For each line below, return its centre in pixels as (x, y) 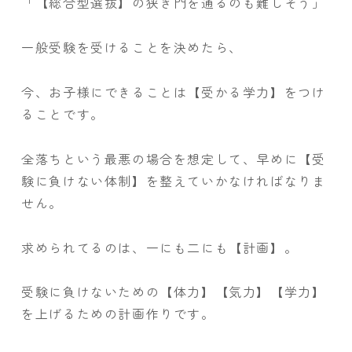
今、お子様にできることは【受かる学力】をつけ (174, 92)
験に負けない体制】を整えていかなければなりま (174, 180)
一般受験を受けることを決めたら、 (132, 48)
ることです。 (63, 114)
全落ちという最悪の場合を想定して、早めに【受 (174, 158)
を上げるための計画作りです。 (118, 314)
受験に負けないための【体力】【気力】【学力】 (174, 292)
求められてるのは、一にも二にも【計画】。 (160, 247)
